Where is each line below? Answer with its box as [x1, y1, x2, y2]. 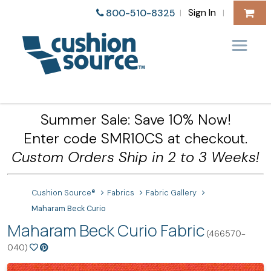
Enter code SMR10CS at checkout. [24, 129, 247, 148]
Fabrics [107, 188, 135, 198]
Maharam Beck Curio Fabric [7, 220, 204, 241]
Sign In [188, 5, 216, 19]
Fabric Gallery [146, 188, 197, 198]
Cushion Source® [31, 188, 96, 198]
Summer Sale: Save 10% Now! [40, 110, 231, 129]
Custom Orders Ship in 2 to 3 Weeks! [11, 148, 260, 166]
